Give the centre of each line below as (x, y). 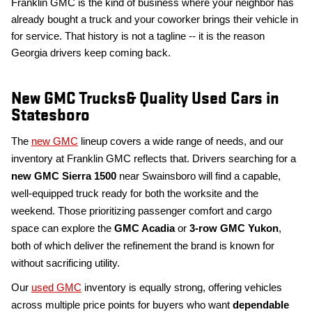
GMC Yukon (249, 229)
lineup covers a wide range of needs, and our (181, 142)
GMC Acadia (145, 229)
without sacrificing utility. (65, 264)
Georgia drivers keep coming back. (91, 53)
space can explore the (63, 229)
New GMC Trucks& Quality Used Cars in (145, 99)
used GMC (56, 288)
